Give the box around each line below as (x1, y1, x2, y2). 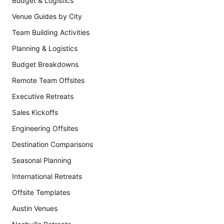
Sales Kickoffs (12, 108, 58, 116)
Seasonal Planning (12, 156, 71, 164)
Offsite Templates (12, 188, 70, 196)
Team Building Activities (12, 28, 89, 36)
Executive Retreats (12, 92, 73, 100)
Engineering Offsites (12, 124, 78, 132)
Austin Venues (12, 204, 57, 212)
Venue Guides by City (12, 12, 82, 20)
